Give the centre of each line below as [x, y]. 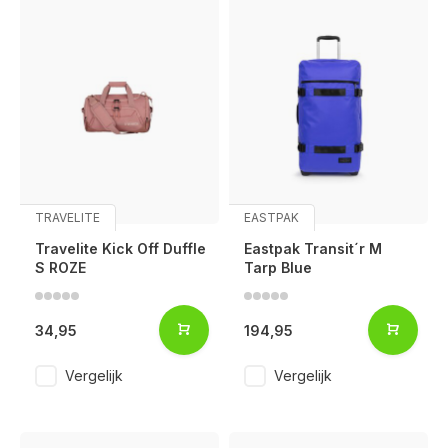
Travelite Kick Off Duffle [120, 249]
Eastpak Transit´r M [313, 249]
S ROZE [60, 268]
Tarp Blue [278, 268]
